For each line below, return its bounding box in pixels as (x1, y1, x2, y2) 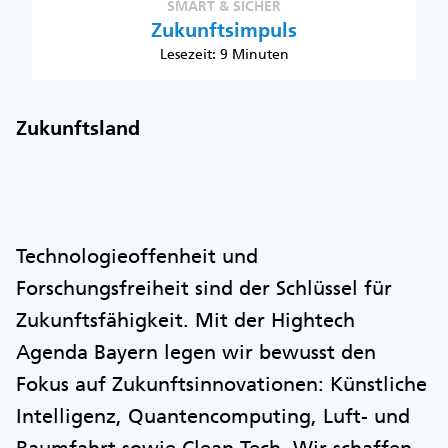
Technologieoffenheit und (16, 244, 258, 268)
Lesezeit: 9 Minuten (159, 45, 289, 63)
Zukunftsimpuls (151, 18, 297, 42)
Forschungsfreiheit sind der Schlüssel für (16, 276, 392, 300)
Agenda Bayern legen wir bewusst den (16, 340, 376, 364)
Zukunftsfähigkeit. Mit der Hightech (16, 308, 355, 332)
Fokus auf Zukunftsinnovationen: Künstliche (16, 372, 427, 396)
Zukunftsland (16, 116, 140, 140)
